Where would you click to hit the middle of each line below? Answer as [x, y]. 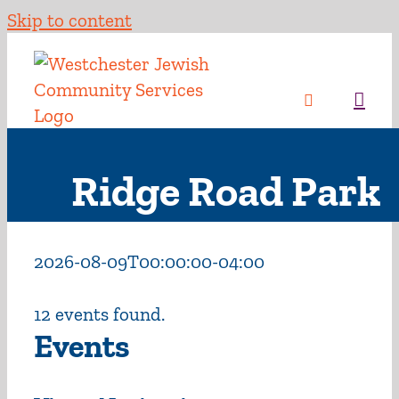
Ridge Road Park [226, 191]
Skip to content [69, 20]
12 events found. [99, 314]
